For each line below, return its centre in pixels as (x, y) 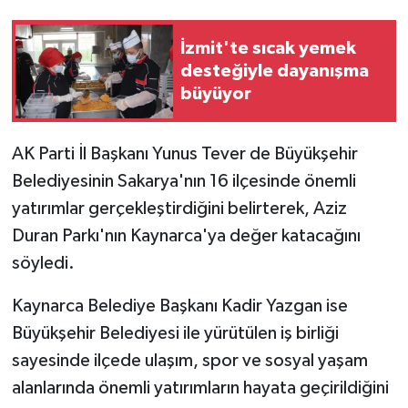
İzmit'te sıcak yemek (268, 48)
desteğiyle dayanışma (275, 71)
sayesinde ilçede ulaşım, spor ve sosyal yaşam (189, 361)
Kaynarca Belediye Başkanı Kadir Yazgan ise (179, 306)
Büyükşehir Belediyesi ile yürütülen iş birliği (175, 334)
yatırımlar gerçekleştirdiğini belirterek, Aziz (179, 209)
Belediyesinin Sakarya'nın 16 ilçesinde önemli (184, 182)
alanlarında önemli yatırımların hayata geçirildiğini (200, 388)
